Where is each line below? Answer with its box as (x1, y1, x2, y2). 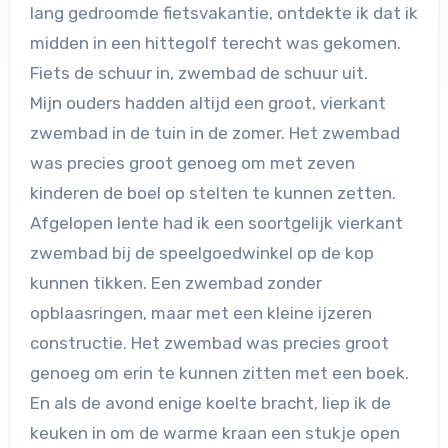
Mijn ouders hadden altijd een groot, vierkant (29, 93, 386, 114)
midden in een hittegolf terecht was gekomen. (29, 33, 401, 54)
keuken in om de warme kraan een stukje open (29, 423, 400, 444)
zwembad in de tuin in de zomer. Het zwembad (29, 123, 400, 144)
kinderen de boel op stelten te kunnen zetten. (29, 183, 396, 204)
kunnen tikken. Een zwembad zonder (29, 273, 322, 294)
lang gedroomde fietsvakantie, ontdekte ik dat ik (29, 3, 418, 24)
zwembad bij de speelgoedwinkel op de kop (29, 243, 374, 264)
